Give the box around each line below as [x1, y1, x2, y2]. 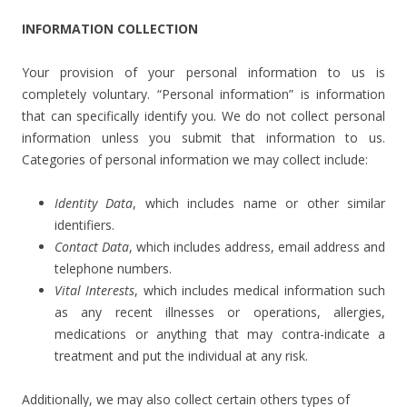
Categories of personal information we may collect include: [22, 151, 368, 168]
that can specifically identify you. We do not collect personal [22, 107, 385, 124]
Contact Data [55, 238, 129, 255]
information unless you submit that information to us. [22, 129, 385, 146]
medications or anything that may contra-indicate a [55, 325, 385, 342]
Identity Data [55, 194, 134, 212]
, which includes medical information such [134, 282, 386, 299]
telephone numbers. [55, 260, 172, 277]
